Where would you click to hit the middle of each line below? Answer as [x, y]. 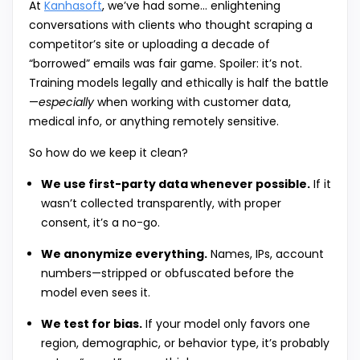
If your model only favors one [226, 324]
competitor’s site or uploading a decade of [149, 45]
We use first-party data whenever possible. [176, 184]
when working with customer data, [192, 102]
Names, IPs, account [266, 254]
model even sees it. [96, 293]
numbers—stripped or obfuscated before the [168, 274]
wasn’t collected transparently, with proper [161, 204]
